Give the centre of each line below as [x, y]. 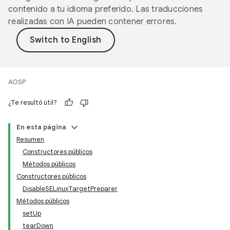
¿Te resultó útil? [33, 102]
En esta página [41, 127]
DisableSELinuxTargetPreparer [70, 189]
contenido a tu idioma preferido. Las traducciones [106, 9]
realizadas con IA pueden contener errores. [93, 22]
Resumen [30, 139]
